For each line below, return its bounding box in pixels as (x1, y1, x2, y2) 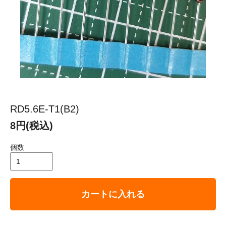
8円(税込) (10, 120, 53, 132)
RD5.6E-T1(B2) (10, 103, 79, 115)
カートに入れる (81, 189, 145, 200)
